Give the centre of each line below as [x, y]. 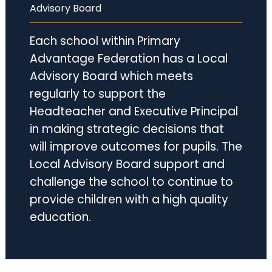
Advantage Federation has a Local [128, 59]
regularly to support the [97, 94]
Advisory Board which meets [111, 76]
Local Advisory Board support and [127, 165]
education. [60, 217]
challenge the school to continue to [131, 182]
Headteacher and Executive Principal [134, 112]
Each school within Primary [105, 41]
